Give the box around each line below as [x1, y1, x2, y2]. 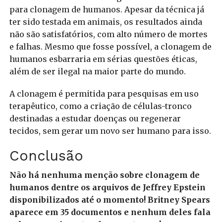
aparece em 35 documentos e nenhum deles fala [9, 207, 211, 218]
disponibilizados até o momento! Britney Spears [9, 195, 210, 205]
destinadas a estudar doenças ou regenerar [9, 113, 181, 124]
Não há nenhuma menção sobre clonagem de [9, 170, 200, 180]
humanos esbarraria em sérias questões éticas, [9, 54, 197, 64]
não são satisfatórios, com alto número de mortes [9, 29, 208, 40]
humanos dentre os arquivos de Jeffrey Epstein [9, 182, 206, 193]
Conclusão [9, 147, 83, 165]
